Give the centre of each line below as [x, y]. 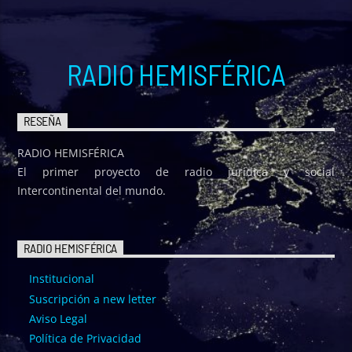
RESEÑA [42, 121]
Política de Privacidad [86, 339]
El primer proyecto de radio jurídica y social [176, 172]
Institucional [62, 279]
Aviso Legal [59, 318]
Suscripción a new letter [93, 299]
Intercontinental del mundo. [92, 191]
